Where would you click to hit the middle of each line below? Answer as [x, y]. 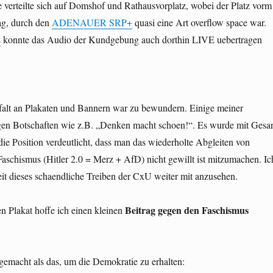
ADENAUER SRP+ [92, 23]
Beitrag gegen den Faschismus [186, 210]
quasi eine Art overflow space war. [199, 23]
